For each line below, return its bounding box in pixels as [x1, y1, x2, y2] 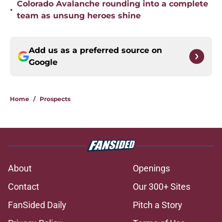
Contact [8, 181, 39, 192]
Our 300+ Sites [133, 181, 190, 192]
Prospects [40, 95, 70, 103]
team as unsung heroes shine [17, 11, 141, 21]
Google [29, 57, 57, 67]
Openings [133, 163, 170, 174]
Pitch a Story [133, 200, 182, 211]
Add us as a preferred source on [29, 46, 162, 55]
